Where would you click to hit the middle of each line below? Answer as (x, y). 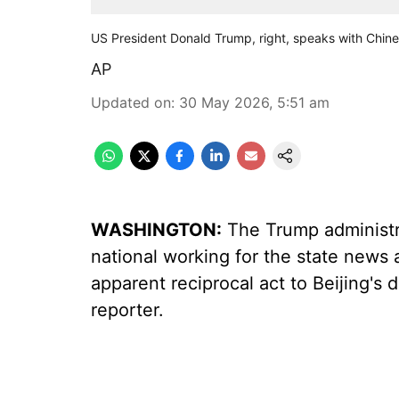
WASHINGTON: (156, 230)
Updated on (131, 102)
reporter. (127, 310)
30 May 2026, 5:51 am (254, 102)
